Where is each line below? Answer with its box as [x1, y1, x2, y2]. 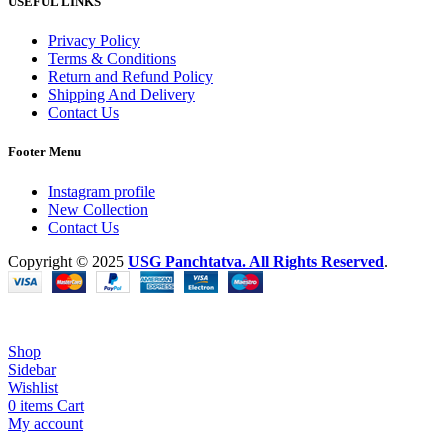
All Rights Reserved [249, 252, 384, 270]
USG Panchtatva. [128, 252, 249, 270]
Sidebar [8, 360, 56, 378]
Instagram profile [48, 182, 155, 200]
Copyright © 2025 [8, 252, 128, 270]
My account [8, 414, 83, 432]
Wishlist [8, 378, 58, 396]
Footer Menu [8, 144, 81, 160]
